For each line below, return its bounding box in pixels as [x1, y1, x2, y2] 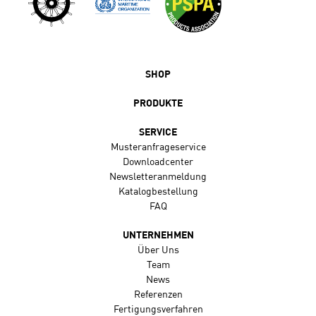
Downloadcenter [123, 157, 193, 167]
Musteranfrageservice [110, 142, 206, 152]
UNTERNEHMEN [122, 230, 194, 241]
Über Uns [137, 245, 179, 255]
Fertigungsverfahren [113, 304, 203, 315]
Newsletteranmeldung [109, 171, 207, 182]
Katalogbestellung [118, 186, 198, 197]
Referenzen [133, 289, 183, 300]
